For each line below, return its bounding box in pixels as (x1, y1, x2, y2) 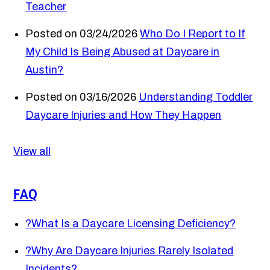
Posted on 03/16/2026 (25, 91, 137, 104)
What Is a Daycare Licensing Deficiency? (31, 218, 236, 230)
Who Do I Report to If (140, 28, 246, 40)
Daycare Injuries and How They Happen (25, 109, 222, 122)
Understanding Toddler (139, 91, 253, 104)
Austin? (25, 64, 64, 77)
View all (13, 145, 51, 158)
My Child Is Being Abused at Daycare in (25, 46, 220, 58)
